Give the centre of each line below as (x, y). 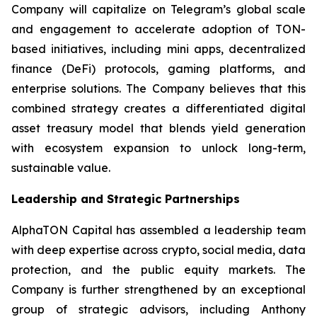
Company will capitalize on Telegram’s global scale (158, 9)
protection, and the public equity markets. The (158, 270)
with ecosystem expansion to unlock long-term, (158, 148)
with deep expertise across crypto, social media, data (158, 250)
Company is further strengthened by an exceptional (158, 289)
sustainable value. (61, 168)
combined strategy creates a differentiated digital (158, 108)
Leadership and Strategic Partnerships (126, 199)
